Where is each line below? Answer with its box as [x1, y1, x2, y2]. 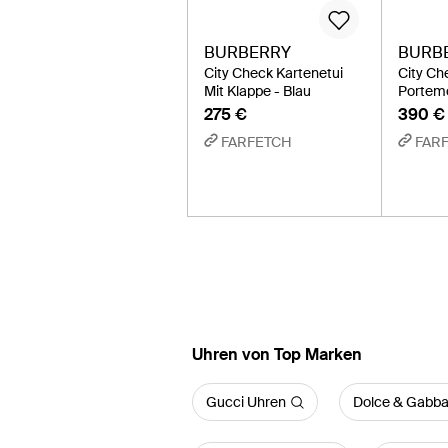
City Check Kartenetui [204, 64, 343, 82]
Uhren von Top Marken [192, 344, 362, 365]
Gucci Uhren [206, 393, 286, 411]
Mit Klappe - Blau [204, 82, 311, 100]
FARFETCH [221, 133, 292, 151]
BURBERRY [204, 42, 291, 63]
